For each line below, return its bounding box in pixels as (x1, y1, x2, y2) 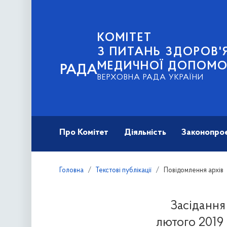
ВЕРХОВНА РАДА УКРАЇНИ (97, 73, 204, 82)
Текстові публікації (96, 167, 152, 175)
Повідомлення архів (164, 167, 224, 175)
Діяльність (124, 128, 166, 138)
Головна (59, 167, 84, 175)
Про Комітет (59, 128, 109, 138)
